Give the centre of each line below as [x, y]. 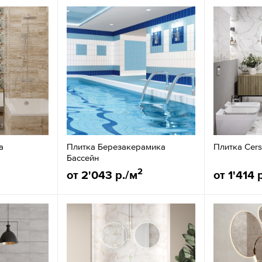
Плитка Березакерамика [116, 146]
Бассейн [83, 157]
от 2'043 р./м [102, 175]
